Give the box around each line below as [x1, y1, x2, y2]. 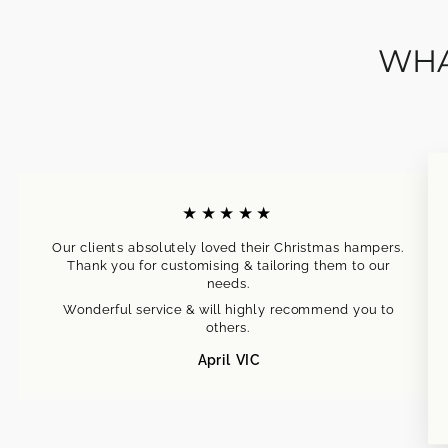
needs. [207, 275, 250, 291]
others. [206, 318, 251, 334]
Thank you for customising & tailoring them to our [66, 257, 391, 273]
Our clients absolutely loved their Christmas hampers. [52, 239, 405, 255]
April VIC [197, 350, 260, 368]
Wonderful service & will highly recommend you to [63, 300, 394, 316]
